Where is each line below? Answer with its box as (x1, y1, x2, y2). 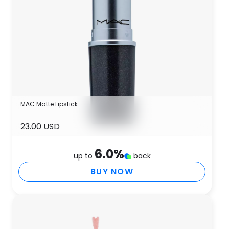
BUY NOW (90, 166, 133, 177)
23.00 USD (20, 121, 60, 132)
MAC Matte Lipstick (20, 100, 78, 108)
